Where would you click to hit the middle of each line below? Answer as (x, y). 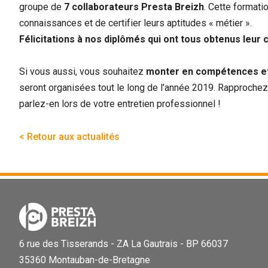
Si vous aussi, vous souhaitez (81, 72)
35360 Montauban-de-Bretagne (85, 260)
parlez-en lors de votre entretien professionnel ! (120, 104)
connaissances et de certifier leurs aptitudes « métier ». (135, 23)
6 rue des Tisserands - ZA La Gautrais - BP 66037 (124, 243)
